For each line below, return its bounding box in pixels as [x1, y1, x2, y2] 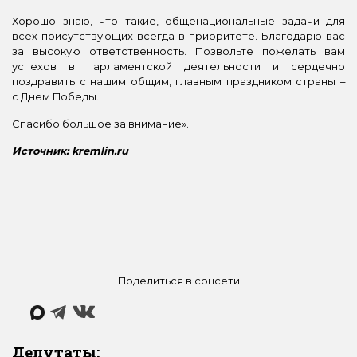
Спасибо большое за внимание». [12, 116, 189, 130]
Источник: [12, 143, 72, 157]
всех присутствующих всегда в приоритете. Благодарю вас [12, 29, 345, 42]
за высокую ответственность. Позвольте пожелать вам [12, 44, 345, 57]
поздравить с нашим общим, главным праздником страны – [12, 74, 345, 88]
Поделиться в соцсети [117, 274, 240, 288]
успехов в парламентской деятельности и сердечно [12, 59, 345, 73]
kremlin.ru [72, 143, 128, 157]
